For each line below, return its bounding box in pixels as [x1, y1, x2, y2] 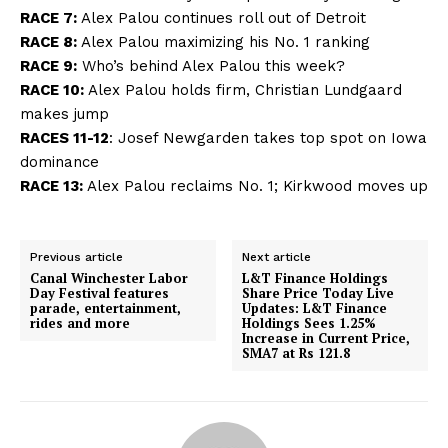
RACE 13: [20, 176, 87, 195]
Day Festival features [30, 283, 169, 302]
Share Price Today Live [242, 283, 395, 302]
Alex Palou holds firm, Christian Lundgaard [88, 80, 402, 99]
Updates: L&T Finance [242, 298, 388, 317]
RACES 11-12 [20, 128, 109, 147]
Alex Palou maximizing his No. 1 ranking [81, 32, 370, 51]
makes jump [20, 104, 109, 123]
